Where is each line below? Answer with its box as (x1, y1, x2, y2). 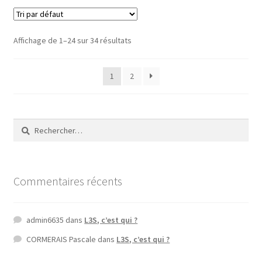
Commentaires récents (13, 174, 122, 189)
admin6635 (26, 214, 64, 225)
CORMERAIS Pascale (26, 233, 96, 244)
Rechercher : (12, 119, 57, 130)
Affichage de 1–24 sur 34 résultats (13, 35, 132, 46)
